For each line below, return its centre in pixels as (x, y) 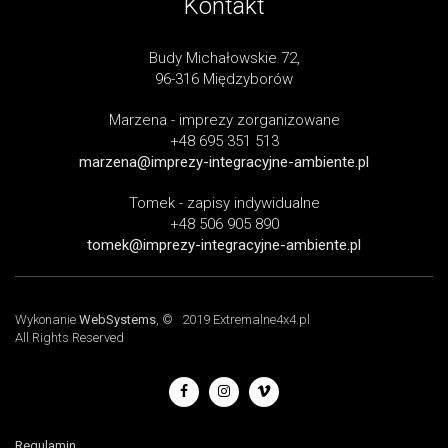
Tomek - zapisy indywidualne (224, 202)
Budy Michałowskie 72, (224, 57)
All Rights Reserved (69, 337)
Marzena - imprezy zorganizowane (224, 119)
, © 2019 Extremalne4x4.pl (233, 319)
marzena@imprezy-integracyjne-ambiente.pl (224, 161)
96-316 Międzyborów (224, 78)
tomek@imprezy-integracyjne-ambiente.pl (224, 244)
